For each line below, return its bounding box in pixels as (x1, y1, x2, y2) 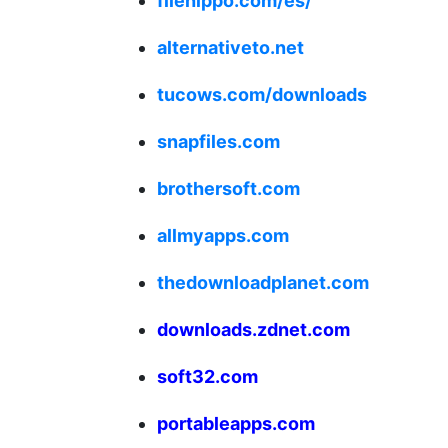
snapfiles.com (157, 131, 280, 153)
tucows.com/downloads (157, 84, 367, 106)
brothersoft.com (157, 178, 300, 200)
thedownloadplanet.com (157, 272, 369, 294)
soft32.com (157, 366, 258, 388)
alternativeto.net (157, 37, 304, 59)
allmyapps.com (157, 225, 289, 247)
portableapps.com (157, 413, 315, 435)
